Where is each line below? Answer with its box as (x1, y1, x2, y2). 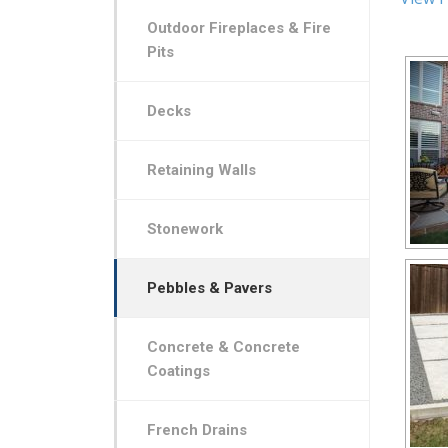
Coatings (146, 361, 210, 380)
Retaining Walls (146, 160, 256, 179)
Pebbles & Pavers (146, 278, 272, 297)
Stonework (146, 219, 223, 238)
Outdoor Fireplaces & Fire (146, 18, 331, 37)
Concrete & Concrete (146, 337, 300, 356)
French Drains (146, 420, 247, 439)
